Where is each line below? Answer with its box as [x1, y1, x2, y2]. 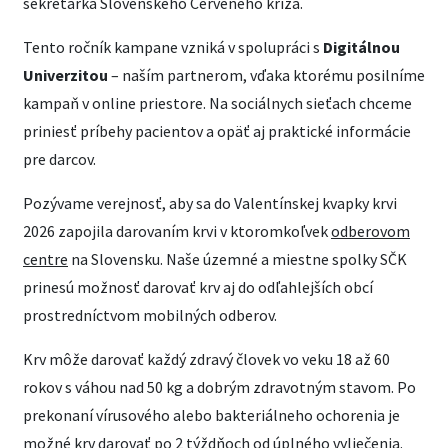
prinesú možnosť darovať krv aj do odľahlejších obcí [23, 277, 373, 297]
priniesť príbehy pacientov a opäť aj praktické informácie [23, 121, 411, 141]
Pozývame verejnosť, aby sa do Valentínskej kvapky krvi [23, 193, 397, 213]
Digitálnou [323, 37, 400, 57]
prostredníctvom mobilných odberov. [23, 305, 277, 325]
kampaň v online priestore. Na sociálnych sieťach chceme [23, 93, 412, 113]
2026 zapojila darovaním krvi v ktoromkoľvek [23, 221, 331, 241]
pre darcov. [23, 149, 96, 169]
